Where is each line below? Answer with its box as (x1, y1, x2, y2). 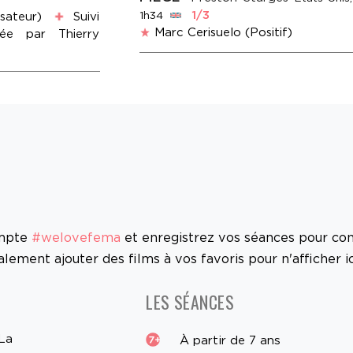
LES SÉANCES (146, 289, 235, 315)
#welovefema (32, 229, 121, 246)
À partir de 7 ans (176, 333, 281, 348)
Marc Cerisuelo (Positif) (154, 25, 292, 40)
